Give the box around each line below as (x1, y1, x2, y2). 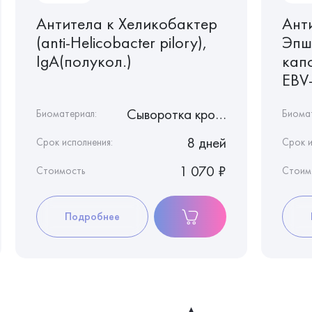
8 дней (187, 132, 226, 152)
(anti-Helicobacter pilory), (36, 31, 208, 53)
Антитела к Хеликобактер (36, 12, 217, 34)
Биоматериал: (36, 106, 97, 120)
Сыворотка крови (215, 104, 226, 123)
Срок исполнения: (36, 134, 113, 149)
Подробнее (65, 208, 120, 224)
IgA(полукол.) (36, 49, 132, 72)
